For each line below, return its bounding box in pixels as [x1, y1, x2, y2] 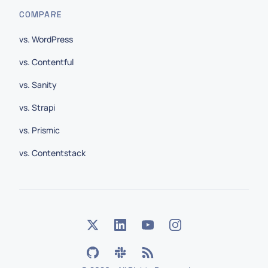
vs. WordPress [19, 33, 73, 45]
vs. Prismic [19, 124, 60, 136]
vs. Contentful [19, 56, 74, 68]
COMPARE [19, 9, 62, 20]
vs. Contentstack [19, 147, 86, 159]
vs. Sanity [19, 79, 57, 90]
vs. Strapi [19, 102, 55, 113]
